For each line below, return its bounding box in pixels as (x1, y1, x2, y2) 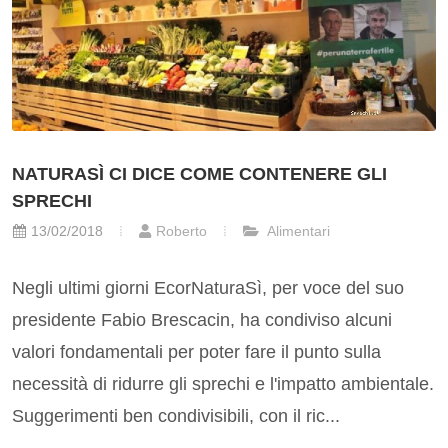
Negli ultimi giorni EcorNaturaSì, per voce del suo (12, 278, 404, 299)
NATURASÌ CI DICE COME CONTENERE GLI (12, 164, 387, 185)
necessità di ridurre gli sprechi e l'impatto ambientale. (12, 374, 434, 395)
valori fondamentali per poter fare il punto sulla (12, 342, 381, 363)
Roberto (156, 223, 207, 240)
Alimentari (264, 223, 330, 240)
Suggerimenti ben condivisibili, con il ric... (12, 406, 340, 427)
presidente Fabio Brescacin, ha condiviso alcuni (12, 310, 392, 331)
